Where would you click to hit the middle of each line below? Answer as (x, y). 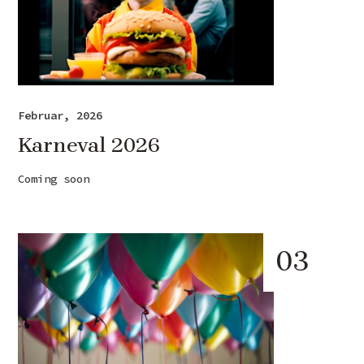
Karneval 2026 (89, 145)
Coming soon (54, 178)
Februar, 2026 (61, 115)
